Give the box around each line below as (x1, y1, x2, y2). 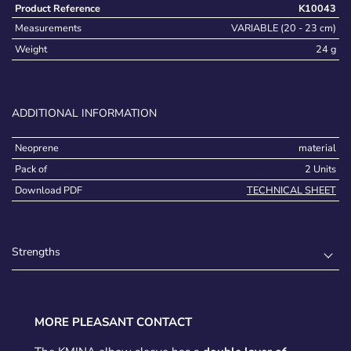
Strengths (12, 244, 60, 260)
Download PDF (15, 183, 82, 197)
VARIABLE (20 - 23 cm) (231, 21, 336, 35)
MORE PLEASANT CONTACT (34, 314, 192, 331)
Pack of (15, 162, 47, 176)
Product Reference (15, 2, 100, 16)
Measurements (15, 21, 81, 35)
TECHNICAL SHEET (247, 183, 336, 197)
